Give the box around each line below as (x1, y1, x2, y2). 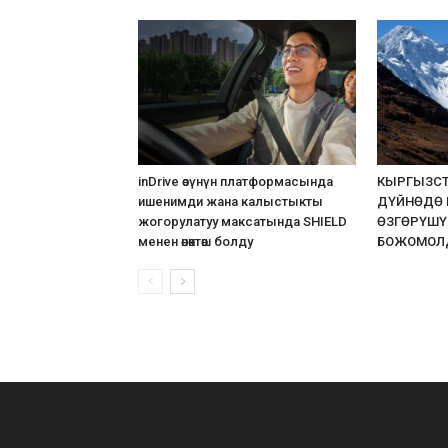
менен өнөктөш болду (138, 234, 253, 250)
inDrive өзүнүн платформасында (138, 174, 333, 190)
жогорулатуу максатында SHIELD (138, 214, 347, 230)
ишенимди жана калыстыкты (138, 194, 323, 210)
